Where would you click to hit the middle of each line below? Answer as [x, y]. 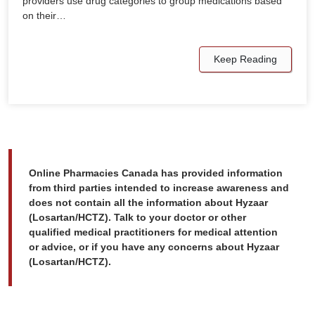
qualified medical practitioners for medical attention [153, 232]
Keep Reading [245, 59]
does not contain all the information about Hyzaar [148, 202]
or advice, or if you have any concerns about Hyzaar [154, 246]
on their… [44, 15]
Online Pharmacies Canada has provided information [156, 173]
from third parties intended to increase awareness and [159, 187]
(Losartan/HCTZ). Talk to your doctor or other [137, 217]
